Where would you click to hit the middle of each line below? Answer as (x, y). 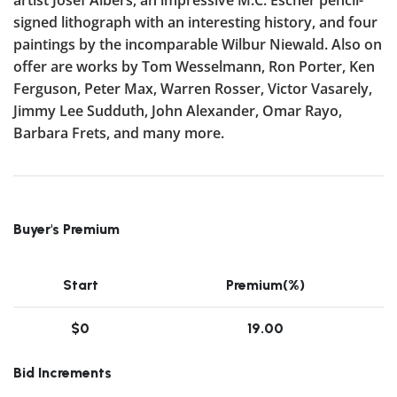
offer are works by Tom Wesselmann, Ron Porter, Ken (194, 66)
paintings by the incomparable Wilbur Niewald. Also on (198, 44)
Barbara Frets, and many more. (119, 132)
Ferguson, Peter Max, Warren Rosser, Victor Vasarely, (193, 88)
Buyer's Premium (66, 229)
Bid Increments (62, 372)
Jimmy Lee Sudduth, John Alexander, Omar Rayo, (178, 110)
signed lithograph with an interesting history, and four (195, 22)
